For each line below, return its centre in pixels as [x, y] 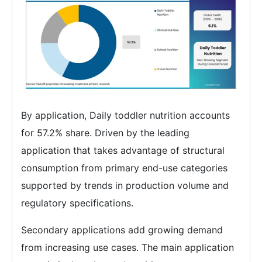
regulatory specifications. [77, 203]
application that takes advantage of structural [123, 151]
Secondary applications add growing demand [122, 230]
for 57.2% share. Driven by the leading [105, 133]
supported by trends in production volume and [125, 186]
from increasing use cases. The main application [127, 248]
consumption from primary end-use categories [124, 168]
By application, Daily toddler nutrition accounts [125, 116]
